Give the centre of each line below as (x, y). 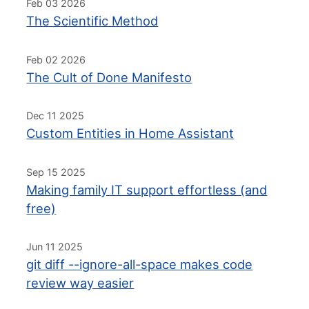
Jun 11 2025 (55, 247)
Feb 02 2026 (56, 59)
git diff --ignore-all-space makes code (140, 265)
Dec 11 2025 (56, 116)
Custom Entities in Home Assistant (130, 133)
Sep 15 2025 (56, 172)
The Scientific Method (92, 20)
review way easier (80, 283)
